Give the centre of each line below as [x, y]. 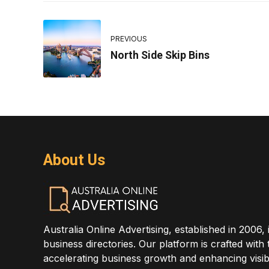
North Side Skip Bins [160, 56]
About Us [74, 160]
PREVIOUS [129, 39]
